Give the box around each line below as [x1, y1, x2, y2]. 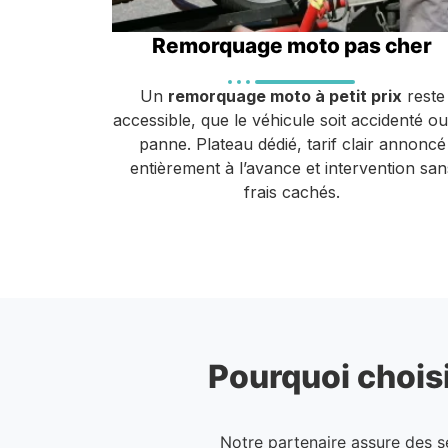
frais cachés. [244, 181, 340, 202]
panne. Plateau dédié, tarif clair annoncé [138, 133, 446, 154]
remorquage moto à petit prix [167, 85, 402, 106]
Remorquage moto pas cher [152, 32, 432, 58]
